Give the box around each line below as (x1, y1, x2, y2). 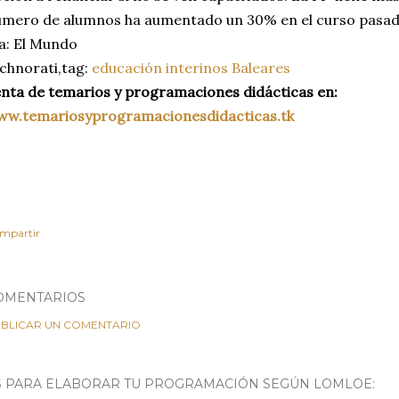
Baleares (232, 58, 290, 77)
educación (88, 58, 162, 77)
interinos (166, 58, 228, 77)
